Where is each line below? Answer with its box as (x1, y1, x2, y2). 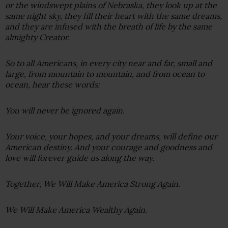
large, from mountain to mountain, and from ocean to (5, 68, 205, 79)
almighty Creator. (5, 32, 70, 42)
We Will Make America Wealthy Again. (5, 204, 147, 215)
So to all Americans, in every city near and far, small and (5, 58, 212, 68)
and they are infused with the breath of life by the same (5, 21, 212, 32)
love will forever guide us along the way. (5, 152, 154, 163)
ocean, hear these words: (5, 79, 100, 90)
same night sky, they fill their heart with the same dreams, (5, 10, 222, 21)
